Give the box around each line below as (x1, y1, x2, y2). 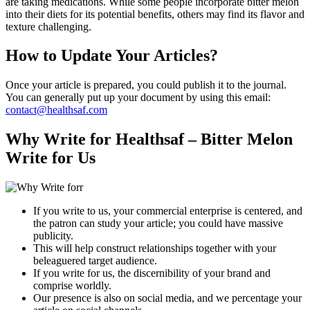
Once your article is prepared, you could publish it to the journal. (6, 79, 286, 91)
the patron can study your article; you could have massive (33, 217, 283, 230)
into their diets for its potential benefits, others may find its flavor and (6, 8, 304, 20)
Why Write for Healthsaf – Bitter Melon (6, 130, 293, 149)
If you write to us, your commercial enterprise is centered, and (33, 205, 302, 217)
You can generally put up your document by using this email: (6, 91, 271, 104)
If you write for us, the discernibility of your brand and (33, 267, 271, 280)
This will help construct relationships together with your (33, 242, 276, 255)
